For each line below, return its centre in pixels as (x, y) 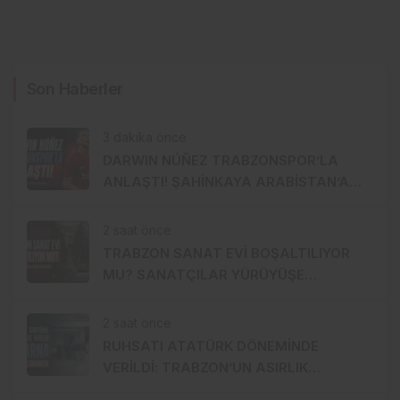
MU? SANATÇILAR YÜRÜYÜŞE (204, 275)
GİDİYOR (130, 204)
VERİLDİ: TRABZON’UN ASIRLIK (205, 368)
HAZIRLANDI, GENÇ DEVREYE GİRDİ (221, 296)
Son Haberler (75, 89)
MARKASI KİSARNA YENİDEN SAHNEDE (233, 389)
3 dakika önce (145, 137)
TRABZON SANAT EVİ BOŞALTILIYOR (226, 254)
